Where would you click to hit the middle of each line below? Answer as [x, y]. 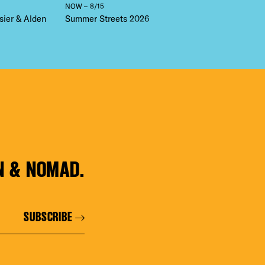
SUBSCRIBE [48, 217]
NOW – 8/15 [85, 6]
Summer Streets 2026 [107, 18]
